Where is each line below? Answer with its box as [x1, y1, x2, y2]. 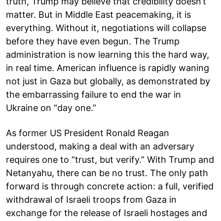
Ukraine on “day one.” [6, 102, 96, 113]
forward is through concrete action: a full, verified [6, 181, 214, 191]
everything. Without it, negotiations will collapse [6, 22, 206, 33]
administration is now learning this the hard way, [6, 49, 209, 60]
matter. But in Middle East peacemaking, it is [6, 9, 191, 20]
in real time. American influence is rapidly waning [6, 62, 209, 73]
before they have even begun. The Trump [6, 36, 180, 46]
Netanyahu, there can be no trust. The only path [6, 167, 208, 178]
